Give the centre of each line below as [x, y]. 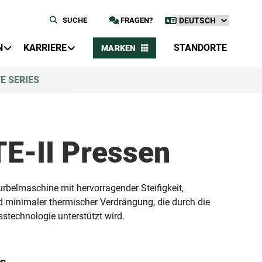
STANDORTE [200, 48]
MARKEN [118, 48]
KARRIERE [45, 48]
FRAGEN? [136, 20]
